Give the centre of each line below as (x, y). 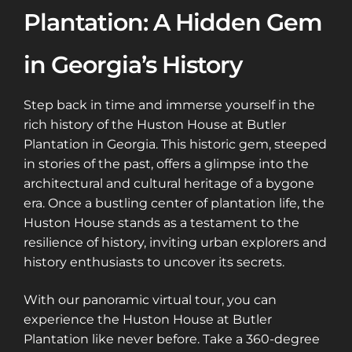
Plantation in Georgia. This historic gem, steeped (175, 145)
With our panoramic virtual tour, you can (150, 299)
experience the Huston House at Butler (148, 319)
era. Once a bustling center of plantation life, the (174, 203)
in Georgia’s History (133, 65)
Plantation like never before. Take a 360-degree (172, 339)
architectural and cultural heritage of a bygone (169, 184)
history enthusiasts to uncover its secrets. (154, 262)
